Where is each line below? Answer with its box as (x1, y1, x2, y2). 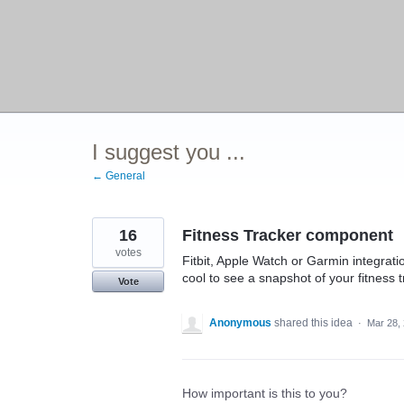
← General (92, 170, 145, 182)
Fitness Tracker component (182, 226, 393, 244)
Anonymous (209, 317, 271, 329)
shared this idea (274, 317, 355, 329)
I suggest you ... (92, 140, 245, 164)
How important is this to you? (182, 386, 347, 400)
